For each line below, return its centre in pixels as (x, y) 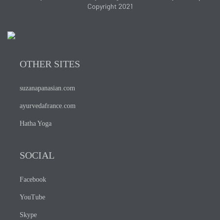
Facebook (33, 179)
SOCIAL (37, 155)
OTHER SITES (50, 64)
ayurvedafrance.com (48, 106)
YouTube (32, 197)
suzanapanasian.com (47, 88)
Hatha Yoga (36, 123)
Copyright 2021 (110, 6)
